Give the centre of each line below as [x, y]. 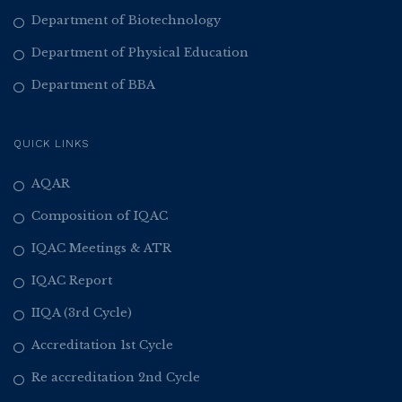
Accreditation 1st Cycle [102, 345]
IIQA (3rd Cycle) [82, 313]
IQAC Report [72, 280]
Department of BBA [93, 85]
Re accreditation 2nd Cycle [116, 377]
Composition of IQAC [100, 216]
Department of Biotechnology [126, 20]
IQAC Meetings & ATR [101, 248]
